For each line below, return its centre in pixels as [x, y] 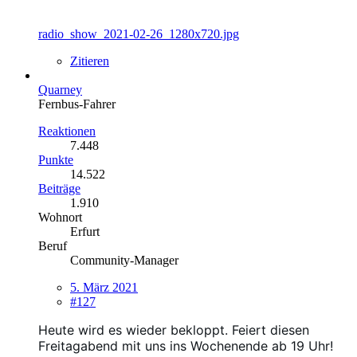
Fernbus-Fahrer [77, 104]
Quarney [60, 89]
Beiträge [59, 188]
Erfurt [85, 231]
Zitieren [90, 61]
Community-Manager [124, 260]
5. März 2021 [104, 287]
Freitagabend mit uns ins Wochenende [155, 345]
